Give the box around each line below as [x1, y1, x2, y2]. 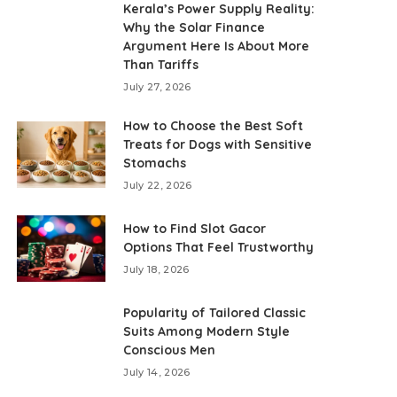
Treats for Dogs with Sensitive [123, 136, 313, 152]
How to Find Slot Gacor [123, 220, 267, 237]
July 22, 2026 [123, 178, 192, 191]
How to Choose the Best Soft [123, 117, 304, 134]
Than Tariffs [123, 56, 199, 73]
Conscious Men [123, 341, 216, 358]
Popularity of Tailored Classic [123, 304, 307, 321]
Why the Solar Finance [123, 19, 266, 35]
